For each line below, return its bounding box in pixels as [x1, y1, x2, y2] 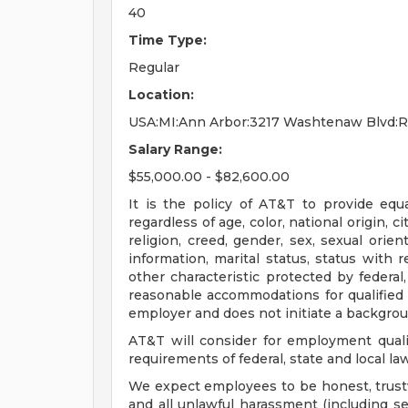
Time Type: [128, 32, 207, 48]
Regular [128, 59, 179, 76]
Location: [128, 87, 194, 103]
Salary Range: [128, 141, 222, 158]
